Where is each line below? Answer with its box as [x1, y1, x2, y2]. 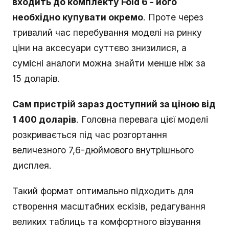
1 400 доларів [12, 114, 76, 125]
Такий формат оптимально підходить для [12, 186, 194, 197]
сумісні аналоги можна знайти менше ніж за [12, 58, 205, 69]
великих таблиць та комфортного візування [12, 216, 201, 227]
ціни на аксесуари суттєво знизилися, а [12, 42, 187, 54]
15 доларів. [12, 73, 60, 84]
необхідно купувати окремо [12, 12, 143, 23]
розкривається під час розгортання [12, 129, 167, 141]
